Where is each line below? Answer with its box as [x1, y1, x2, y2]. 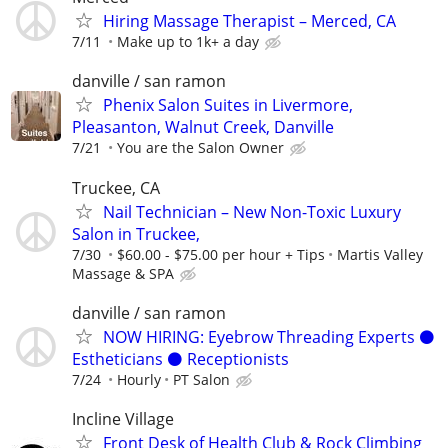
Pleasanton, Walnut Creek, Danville [72, 116, 334, 139]
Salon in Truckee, [72, 222, 200, 245]
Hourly [117, 369, 161, 389]
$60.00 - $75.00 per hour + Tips [117, 244, 325, 264]
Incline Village [72, 408, 174, 430]
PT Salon [173, 369, 230, 389]
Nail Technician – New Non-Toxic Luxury [103, 200, 401, 223]
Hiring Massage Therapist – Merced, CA [103, 10, 396, 33]
